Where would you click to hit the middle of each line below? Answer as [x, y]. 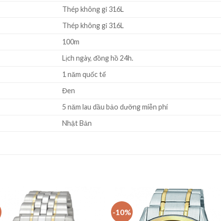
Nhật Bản [77, 123]
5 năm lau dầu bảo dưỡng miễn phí [115, 107]
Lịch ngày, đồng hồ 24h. [98, 58]
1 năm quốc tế [84, 74]
